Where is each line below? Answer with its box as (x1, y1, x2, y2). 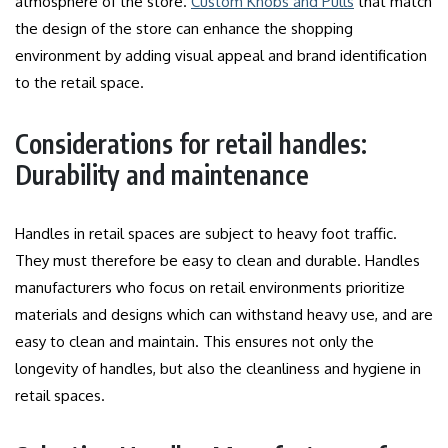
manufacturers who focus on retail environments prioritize (15, 277, 405, 297)
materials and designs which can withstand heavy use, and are (15, 304, 433, 324)
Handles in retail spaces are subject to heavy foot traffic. (15, 223, 397, 243)
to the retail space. (15, 72, 144, 92)
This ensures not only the (203, 331, 374, 351)
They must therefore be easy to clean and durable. (15, 250, 361, 270)
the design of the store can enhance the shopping (15, 18, 353, 38)
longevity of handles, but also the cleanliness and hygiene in (15, 358, 421, 378)
